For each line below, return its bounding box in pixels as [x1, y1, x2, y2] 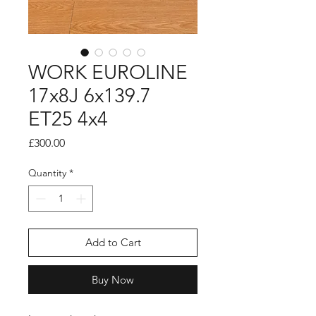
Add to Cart [85, 236, 141, 249]
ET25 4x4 [28, 107, 108, 130]
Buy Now [92, 273, 134, 286]
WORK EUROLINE [28, 61, 188, 84]
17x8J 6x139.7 [28, 84, 151, 107]
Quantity [28, 166, 66, 179]
